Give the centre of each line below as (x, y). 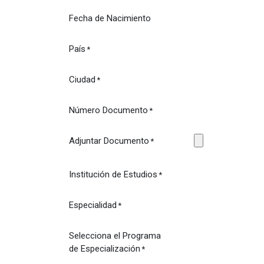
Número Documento (108, 110)
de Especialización (105, 248)
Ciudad (82, 79)
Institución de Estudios (113, 174)
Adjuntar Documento (109, 141)
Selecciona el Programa (115, 235)
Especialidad (93, 205)
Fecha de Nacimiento (110, 18)
